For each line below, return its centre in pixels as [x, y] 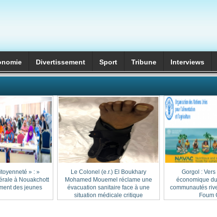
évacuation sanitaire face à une [108, 187]
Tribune [144, 62]
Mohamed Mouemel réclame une [108, 180]
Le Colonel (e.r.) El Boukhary [108, 172]
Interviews [187, 62]
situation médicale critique [108, 195]
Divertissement [61, 62]
